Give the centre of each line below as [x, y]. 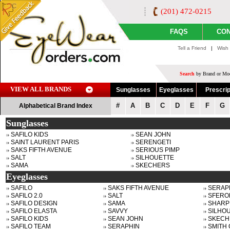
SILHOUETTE [155, 158]
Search [187, 74]
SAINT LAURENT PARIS [45, 142]
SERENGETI [153, 142]
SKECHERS [152, 165]
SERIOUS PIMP [157, 150]
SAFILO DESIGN [34, 203]
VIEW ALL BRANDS [41, 89]
